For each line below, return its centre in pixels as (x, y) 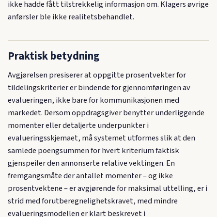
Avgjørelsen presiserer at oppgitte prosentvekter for (97, 75)
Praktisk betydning (54, 56)
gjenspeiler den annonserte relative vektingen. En (91, 163)
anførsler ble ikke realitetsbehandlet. (71, 17)
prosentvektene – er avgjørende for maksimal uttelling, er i (108, 188)
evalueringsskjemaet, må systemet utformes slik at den (101, 138)
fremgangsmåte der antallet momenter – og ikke (90, 176)
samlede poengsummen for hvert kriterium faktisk (93, 150)
